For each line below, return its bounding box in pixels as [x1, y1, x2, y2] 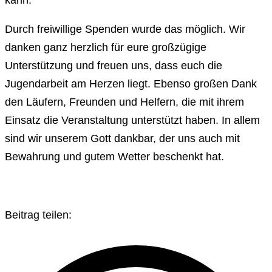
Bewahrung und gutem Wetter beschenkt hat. [5, 151, 224, 163]
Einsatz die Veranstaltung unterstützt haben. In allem [5, 114, 260, 127]
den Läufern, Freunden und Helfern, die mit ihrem [5, 96, 244, 109]
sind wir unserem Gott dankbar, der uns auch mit [5, 132, 240, 145]
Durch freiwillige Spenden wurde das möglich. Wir [5, 23, 245, 36]
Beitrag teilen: [5, 209, 72, 222]
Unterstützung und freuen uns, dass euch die [5, 59, 222, 72]
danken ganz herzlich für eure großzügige [5, 41, 206, 54]
